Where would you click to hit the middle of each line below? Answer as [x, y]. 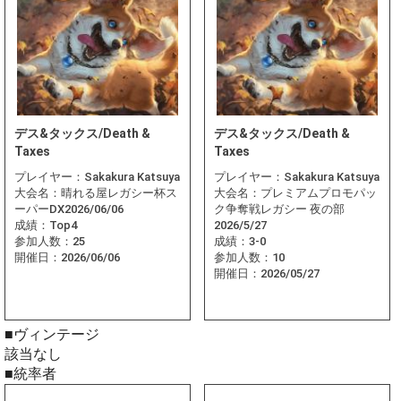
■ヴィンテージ [52, 335]
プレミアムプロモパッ [319, 193]
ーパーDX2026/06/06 [69, 209]
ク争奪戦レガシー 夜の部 [279, 209]
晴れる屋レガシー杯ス [119, 193]
